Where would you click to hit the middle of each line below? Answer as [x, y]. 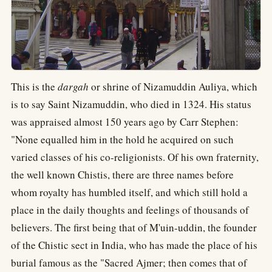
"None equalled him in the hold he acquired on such [122, 139]
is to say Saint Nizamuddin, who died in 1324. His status [131, 104]
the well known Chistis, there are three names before [122, 174]
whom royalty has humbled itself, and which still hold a [129, 192]
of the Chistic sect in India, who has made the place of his [134, 245]
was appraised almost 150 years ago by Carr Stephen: [125, 121]
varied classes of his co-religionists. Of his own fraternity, [135, 157]
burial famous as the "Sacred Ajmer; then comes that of [129, 262]
